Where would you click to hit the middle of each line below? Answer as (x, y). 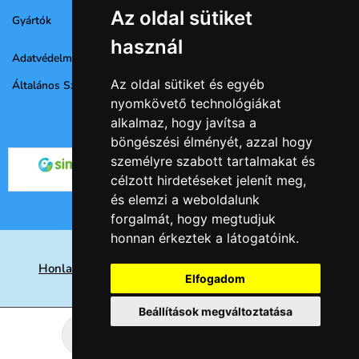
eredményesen (179, 294)
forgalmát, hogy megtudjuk (193, 219)
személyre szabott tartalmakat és (212, 161)
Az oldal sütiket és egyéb (187, 84)
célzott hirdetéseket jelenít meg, (208, 180)
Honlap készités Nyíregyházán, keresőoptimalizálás (179, 269)
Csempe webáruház (206, 320)
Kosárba (240, 335)
